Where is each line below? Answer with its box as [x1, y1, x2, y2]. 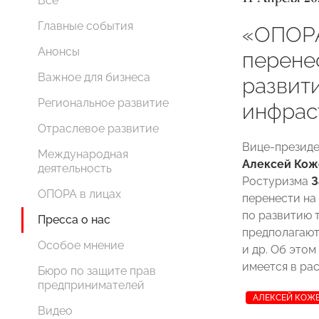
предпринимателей [38, 278, 145, 292]
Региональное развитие [38, 96, 169, 110]
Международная [38, 147, 128, 161]
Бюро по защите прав [38, 264, 156, 278]
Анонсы [38, 45, 80, 58]
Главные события [38, 19, 133, 33]
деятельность [38, 162, 112, 175]
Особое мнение [38, 239, 124, 252]
